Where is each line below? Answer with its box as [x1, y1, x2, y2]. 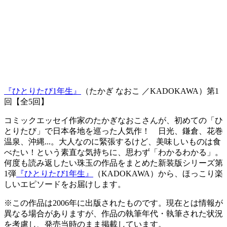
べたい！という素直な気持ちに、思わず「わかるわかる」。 [4, 148, 223, 157]
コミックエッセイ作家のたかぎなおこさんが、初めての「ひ [4, 116, 223, 125]
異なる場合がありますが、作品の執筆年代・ [4, 209, 166, 218]
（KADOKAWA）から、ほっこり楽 [93, 169, 223, 178]
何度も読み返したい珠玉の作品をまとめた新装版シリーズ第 [4, 159, 223, 168]
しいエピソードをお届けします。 [4, 180, 126, 189]
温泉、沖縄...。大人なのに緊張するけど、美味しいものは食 [4, 137, 221, 146]
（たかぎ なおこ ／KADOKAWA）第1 [81, 87, 219, 96]
